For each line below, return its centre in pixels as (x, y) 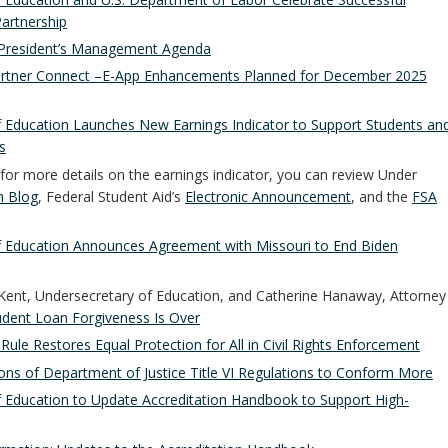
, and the (381, 196)
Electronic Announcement (268, 196)
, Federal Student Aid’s (111, 196)
